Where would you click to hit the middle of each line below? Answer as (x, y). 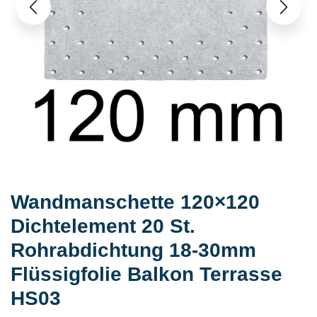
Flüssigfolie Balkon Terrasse (146, 274)
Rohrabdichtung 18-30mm (133, 250)
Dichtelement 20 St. (103, 226)
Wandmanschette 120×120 (135, 202)
